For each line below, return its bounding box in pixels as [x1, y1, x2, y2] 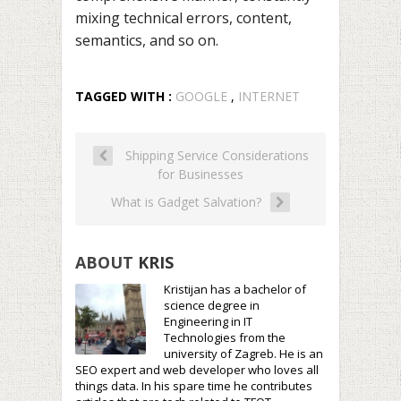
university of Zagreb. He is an [164, 346, 323, 363]
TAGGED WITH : [75, 88, 175, 106]
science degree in [164, 297, 260, 314]
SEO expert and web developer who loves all [75, 362, 319, 379]
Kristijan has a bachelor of [164, 281, 306, 298]
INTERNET [238, 88, 300, 106]
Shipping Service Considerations [121, 147, 309, 165]
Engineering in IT [164, 313, 252, 330]
